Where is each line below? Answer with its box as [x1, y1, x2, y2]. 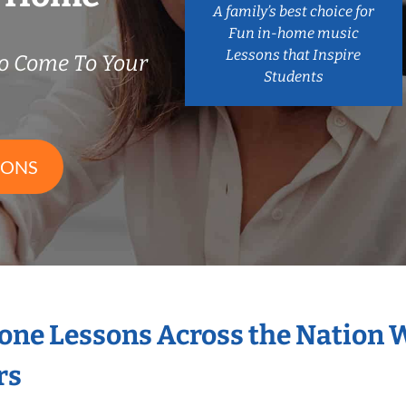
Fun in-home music [227, 24, 359, 42]
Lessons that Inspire [226, 45, 362, 63]
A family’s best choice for [212, 2, 374, 20]
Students [263, 67, 324, 85]
